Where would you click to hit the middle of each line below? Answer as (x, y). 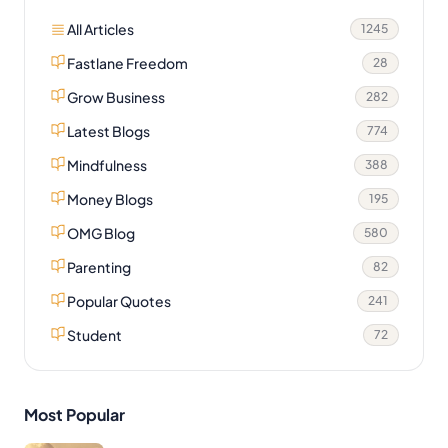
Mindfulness (107, 164)
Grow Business (116, 96)
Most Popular (74, 414)
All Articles (100, 28)
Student (94, 334)
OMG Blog (101, 232)
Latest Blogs (108, 130)
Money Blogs (110, 198)
